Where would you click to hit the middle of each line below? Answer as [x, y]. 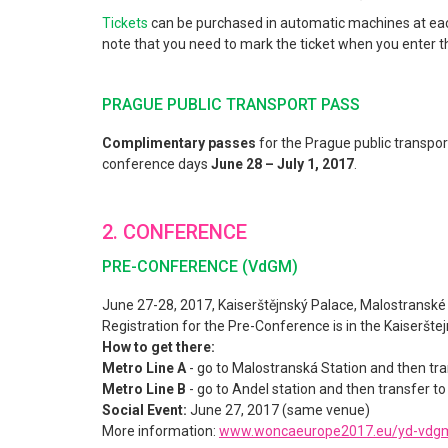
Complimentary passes [179, 143]
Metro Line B [144, 389]
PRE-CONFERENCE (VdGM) [200, 266]
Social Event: [144, 410]
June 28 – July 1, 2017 [282, 164]
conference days [156, 164]
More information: [160, 431]
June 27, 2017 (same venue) [278, 410]
